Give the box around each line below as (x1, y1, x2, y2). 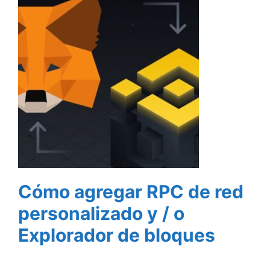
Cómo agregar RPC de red (18, 180, 243, 202)
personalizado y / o (18, 202, 184, 224)
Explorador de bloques (18, 224, 215, 246)
